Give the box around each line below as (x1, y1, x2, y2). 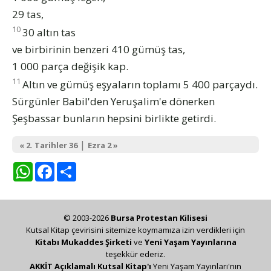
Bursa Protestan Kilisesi (111, 212, 207, 223)
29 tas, (12, 7, 44, 22)
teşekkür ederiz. (106, 248, 165, 260)
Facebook (54, 159, 104, 174)
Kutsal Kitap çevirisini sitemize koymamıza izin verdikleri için (26, 224, 245, 235)
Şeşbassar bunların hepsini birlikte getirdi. (12, 111, 216, 125)
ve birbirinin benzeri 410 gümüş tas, (12, 42, 185, 56)
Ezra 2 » (88, 139, 118, 151)
